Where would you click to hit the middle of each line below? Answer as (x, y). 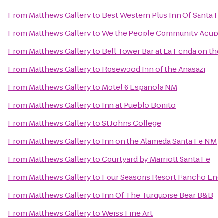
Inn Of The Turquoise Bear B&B (157, 195)
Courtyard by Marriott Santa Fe (156, 159)
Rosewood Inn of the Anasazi (154, 69)
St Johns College (131, 123)
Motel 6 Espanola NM (139, 87)
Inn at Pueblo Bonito (139, 105)
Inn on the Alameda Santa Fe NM (159, 141)
